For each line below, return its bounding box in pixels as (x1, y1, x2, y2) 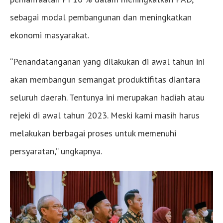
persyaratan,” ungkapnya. (10, 145, 102, 157)
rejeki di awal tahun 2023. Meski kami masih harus (10, 109, 200, 121)
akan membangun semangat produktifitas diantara (10, 73, 200, 85)
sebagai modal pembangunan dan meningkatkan (10, 11, 192, 23)
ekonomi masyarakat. (10, 29, 89, 41)
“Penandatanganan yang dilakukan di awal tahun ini (10, 55, 205, 67)
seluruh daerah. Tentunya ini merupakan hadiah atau (10, 91, 205, 103)
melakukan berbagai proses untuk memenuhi (10, 127, 176, 139)
